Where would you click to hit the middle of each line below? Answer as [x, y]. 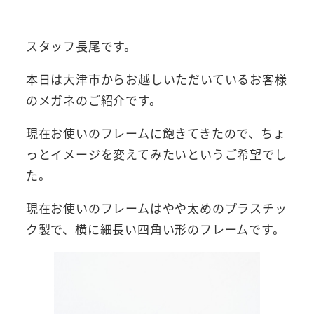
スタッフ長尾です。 [81, 46]
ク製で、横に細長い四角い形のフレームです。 [155, 229]
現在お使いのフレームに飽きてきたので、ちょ [156, 133]
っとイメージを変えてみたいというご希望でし [156, 154]
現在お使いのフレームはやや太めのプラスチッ [156, 208]
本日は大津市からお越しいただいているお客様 [156, 79]
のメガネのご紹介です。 [94, 100]
